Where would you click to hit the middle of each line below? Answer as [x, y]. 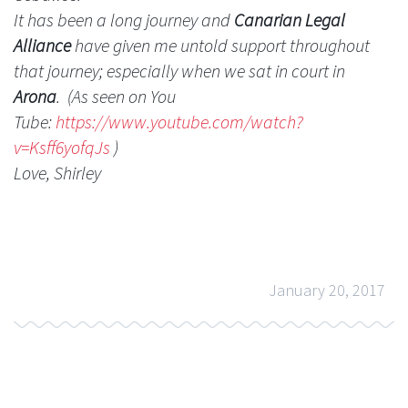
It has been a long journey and [124, 19]
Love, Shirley [57, 172]
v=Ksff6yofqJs [62, 147]
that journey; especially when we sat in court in [179, 70]
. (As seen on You [116, 96]
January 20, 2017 [327, 291]
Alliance [42, 45]
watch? [277, 121]
